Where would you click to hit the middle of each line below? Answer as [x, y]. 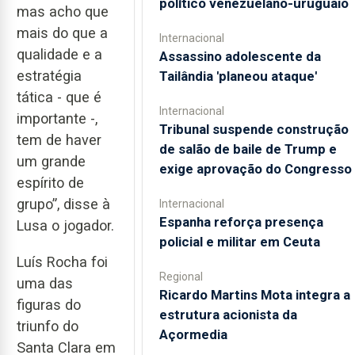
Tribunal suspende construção [254, 129]
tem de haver [59, 139]
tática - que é [59, 97]
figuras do [49, 305]
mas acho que [63, 11]
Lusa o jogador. [65, 225]
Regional [181, 277]
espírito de [50, 182]
